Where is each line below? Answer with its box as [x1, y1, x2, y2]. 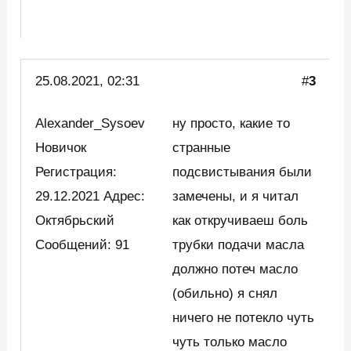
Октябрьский [35, 212, 115, 228]
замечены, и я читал [172, 188, 299, 204]
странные [172, 139, 231, 155]
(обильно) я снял [172, 285, 278, 301]
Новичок [35, 139, 95, 155]
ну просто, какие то [172, 115, 291, 131]
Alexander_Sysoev [35, 115, 146, 131]
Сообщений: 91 [35, 237, 130, 252]
